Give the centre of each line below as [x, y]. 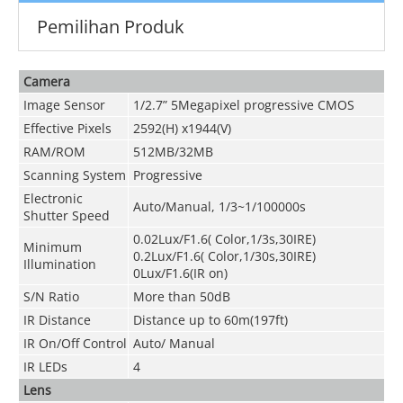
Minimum [52, 246]
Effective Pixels [67, 128]
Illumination [59, 264]
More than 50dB [181, 296]
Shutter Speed [66, 215]
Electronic [53, 198]
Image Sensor [64, 104]
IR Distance [57, 319]
